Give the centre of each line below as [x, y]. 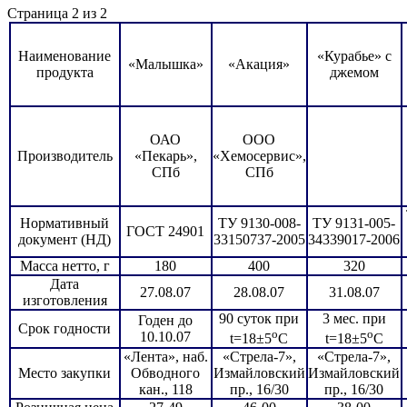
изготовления [65, 301]
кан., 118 [165, 390]
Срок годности [65, 329]
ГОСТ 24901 [165, 232]
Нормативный [65, 223]
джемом [354, 73]
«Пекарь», [165, 156]
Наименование [65, 56]
